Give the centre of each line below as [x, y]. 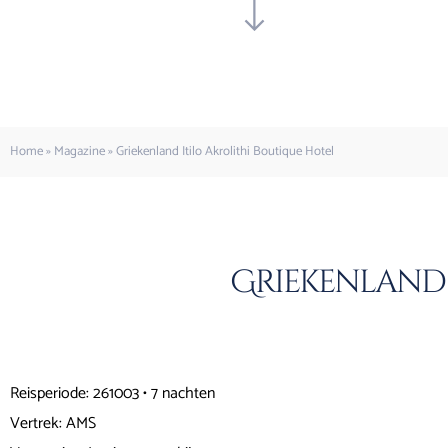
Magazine [79, 151]
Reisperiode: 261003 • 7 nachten [112, 393]
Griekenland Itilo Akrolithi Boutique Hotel [225, 151]
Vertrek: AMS [53, 423]
